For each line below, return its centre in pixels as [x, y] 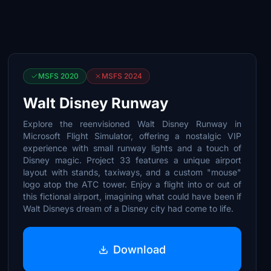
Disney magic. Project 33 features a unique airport [132, 160]
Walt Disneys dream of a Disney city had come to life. [129, 208]
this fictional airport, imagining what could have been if [132, 196]
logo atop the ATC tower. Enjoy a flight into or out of [132, 184]
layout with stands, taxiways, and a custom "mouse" [132, 172]
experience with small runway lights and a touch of [132, 148]
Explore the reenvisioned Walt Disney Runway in [132, 124]
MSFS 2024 [122, 76]
